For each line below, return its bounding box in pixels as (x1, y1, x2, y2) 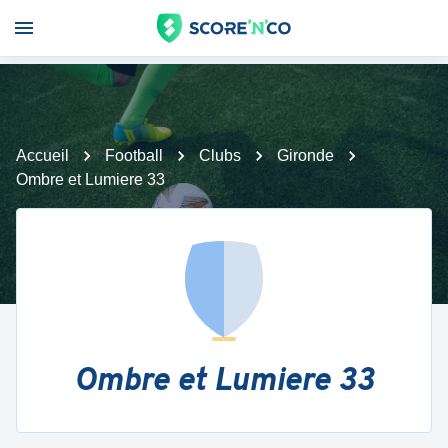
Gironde (277, 147, 334, 164)
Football (105, 147, 163, 164)
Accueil (16, 147, 69, 164)
